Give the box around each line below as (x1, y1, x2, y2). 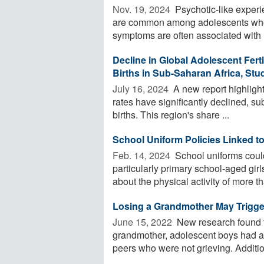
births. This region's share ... (113, 107, 229, 121)
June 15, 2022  (113, 214, 174, 229)
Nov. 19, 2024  (113, 2, 173, 16)
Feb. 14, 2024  (113, 148, 173, 162)
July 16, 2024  (113, 81, 171, 95)
